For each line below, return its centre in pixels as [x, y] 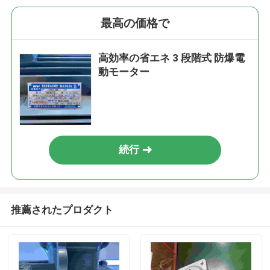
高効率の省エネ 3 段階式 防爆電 [172, 58]
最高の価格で [135, 24]
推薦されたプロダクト [62, 209]
